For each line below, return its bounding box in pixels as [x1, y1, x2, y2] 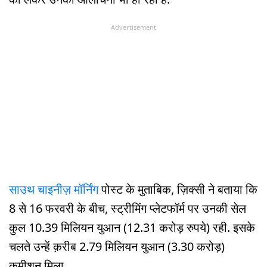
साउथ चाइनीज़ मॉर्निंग [9, 181, 98, 198]
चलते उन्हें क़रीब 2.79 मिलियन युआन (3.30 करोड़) [9, 238, 225, 255]
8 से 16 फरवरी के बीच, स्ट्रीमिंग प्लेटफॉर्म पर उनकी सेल [9, 200, 246, 217]
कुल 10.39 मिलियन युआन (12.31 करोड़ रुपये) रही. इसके [9, 219, 255, 236]
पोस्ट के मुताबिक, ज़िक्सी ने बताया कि [98, 181, 257, 198]
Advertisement [111, 22, 156, 32]
